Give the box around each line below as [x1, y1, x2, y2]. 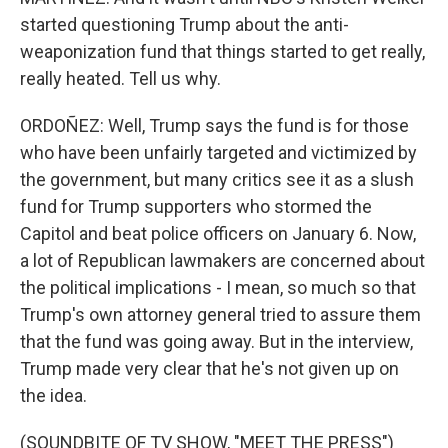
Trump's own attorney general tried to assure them [20, 304, 421, 325]
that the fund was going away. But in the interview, [20, 331, 413, 352]
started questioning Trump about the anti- [20, 14, 349, 35]
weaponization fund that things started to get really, [20, 41, 425, 62]
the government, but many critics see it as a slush [20, 169, 414, 190]
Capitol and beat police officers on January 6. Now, [20, 223, 416, 244]
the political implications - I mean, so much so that [20, 277, 416, 298]
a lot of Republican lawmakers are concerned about [20, 250, 425, 271]
